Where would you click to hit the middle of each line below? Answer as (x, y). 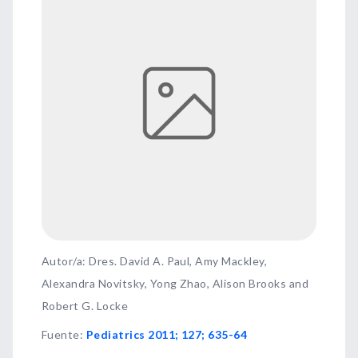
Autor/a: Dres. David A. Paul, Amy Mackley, (155, 261)
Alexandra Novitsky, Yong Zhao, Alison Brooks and (175, 283)
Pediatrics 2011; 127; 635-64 (167, 334)
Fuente (61, 334)
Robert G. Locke (85, 306)
